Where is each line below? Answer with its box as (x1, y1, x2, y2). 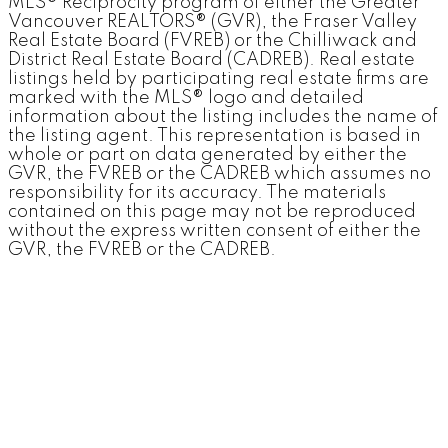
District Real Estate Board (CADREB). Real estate (8, 50, 415, 69)
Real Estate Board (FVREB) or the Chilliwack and (8, 31, 417, 50)
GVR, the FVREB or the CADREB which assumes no (8, 164, 431, 183)
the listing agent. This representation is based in (8, 126, 421, 145)
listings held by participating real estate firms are (8, 69, 429, 88)
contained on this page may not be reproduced (8, 202, 416, 221)
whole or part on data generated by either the (8, 145, 407, 164)
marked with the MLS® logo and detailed (8, 88, 364, 107)
